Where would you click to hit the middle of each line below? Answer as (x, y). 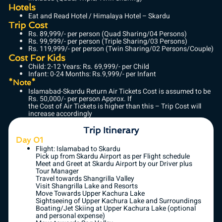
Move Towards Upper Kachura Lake (90, 194)
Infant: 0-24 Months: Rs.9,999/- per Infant (92, 74)
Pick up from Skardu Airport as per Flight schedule (113, 157)
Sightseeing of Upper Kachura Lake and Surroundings (118, 201)
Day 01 (29, 140)
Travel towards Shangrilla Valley (85, 179)
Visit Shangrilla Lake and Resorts (87, 186)
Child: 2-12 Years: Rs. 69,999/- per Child (89, 67)
